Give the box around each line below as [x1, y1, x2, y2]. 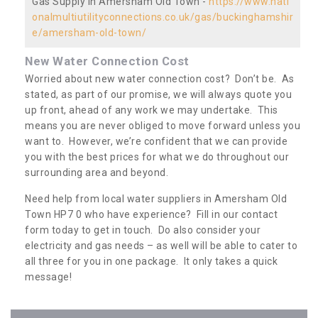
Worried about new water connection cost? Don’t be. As [25, 72, 295, 84]
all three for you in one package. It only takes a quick [25, 255, 278, 267]
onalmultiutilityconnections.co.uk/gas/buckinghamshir [32, 11, 293, 23]
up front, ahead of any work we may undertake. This [25, 104, 278, 116]
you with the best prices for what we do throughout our [25, 150, 289, 163]
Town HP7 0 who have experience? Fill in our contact [25, 208, 278, 220]
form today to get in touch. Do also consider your [25, 224, 261, 236]
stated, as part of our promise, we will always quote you [25, 88, 292, 100]
